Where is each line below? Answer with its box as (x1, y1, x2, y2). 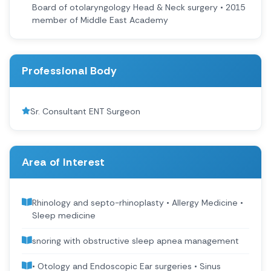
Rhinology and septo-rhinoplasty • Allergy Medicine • (32, 197, 243, 209)
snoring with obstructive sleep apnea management (32, 235, 239, 247)
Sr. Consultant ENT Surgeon (30, 106, 140, 117)
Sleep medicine (32, 210, 96, 221)
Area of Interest (22, 155, 105, 170)
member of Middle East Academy (32, 15, 168, 26)
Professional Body (22, 64, 117, 79)
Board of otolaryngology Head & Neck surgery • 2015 (32, 2, 245, 13)
